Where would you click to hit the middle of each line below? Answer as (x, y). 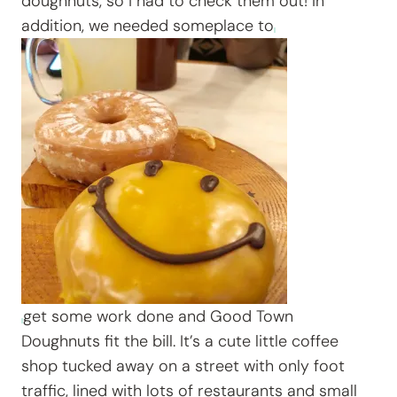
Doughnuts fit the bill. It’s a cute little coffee (180, 342)
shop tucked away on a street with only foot (183, 366)
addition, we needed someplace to (148, 26)
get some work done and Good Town (158, 317)
